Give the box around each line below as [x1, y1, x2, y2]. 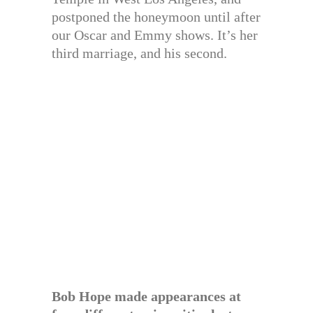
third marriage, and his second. [52, 45, 227, 61]
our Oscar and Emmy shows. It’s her [52, 27, 258, 43]
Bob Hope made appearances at [52, 289, 241, 304]
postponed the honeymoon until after [52, 9, 261, 24]
